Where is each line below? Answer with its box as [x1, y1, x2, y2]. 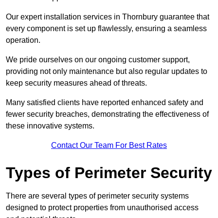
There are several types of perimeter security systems [6, 192, 189, 200]
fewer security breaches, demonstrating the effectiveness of [6, 110, 209, 119]
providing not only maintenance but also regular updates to [6, 67, 207, 76]
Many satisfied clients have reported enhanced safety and [6, 98, 203, 107]
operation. [6, 36, 40, 45]
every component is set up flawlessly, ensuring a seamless [6, 24, 207, 33]
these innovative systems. [6, 122, 94, 130]
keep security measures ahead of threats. [6, 79, 147, 88]
